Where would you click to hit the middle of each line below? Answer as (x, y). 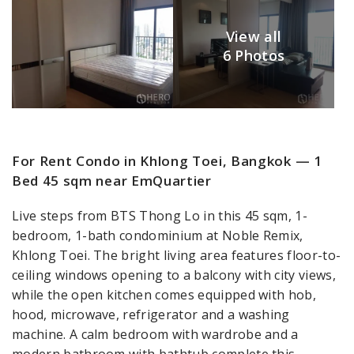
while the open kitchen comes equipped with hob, (164, 294)
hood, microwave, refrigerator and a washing (151, 314)
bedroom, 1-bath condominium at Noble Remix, (158, 235)
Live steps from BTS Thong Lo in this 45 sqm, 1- (160, 215)
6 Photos (254, 55)
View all (254, 36)
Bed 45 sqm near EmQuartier (112, 180)
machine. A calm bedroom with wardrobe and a (155, 334)
